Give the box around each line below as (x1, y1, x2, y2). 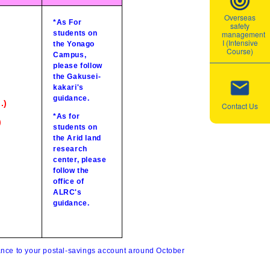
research (53, 144, 87, 153)
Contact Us (222, 100, 258, 111)
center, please (53, 155, 107, 164)
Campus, (53, 50, 87, 59)
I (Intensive (222, 37, 258, 48)
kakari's (53, 83, 84, 92)
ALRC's (53, 187, 82, 196)
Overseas (224, 12, 256, 22)
